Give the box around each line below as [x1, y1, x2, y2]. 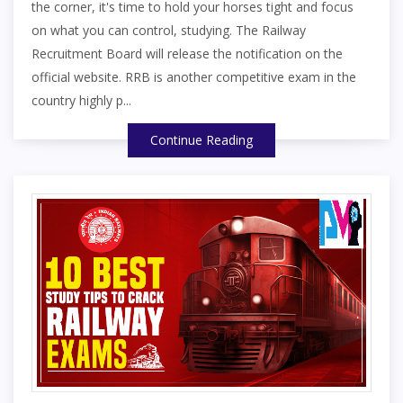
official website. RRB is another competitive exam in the [31, 68, 356, 86]
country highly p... [31, 92, 131, 110]
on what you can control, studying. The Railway [31, 22, 306, 40]
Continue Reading [150, 131, 253, 149]
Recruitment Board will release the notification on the [31, 45, 343, 63]
